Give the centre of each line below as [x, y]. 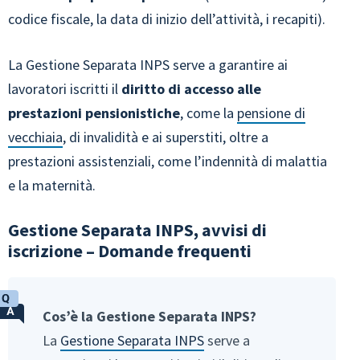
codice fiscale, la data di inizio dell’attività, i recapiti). [167, 18]
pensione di [271, 112]
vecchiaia [35, 137]
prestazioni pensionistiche [94, 112]
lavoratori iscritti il [65, 88]
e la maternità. [52, 185]
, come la [209, 112]
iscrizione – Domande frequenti [130, 250]
